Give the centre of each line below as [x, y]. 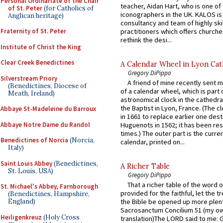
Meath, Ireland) [31, 93]
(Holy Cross [61, 217]
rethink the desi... [146, 40]
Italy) [16, 148]
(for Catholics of [68, 8]
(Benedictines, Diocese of [47, 86]
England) [22, 201]
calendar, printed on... [153, 142]
